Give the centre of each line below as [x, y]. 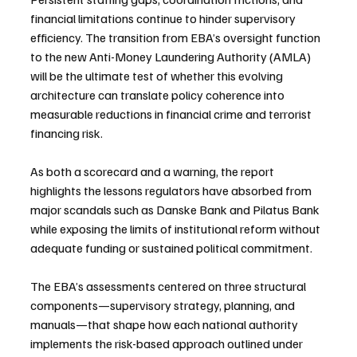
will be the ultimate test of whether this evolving [158, 76]
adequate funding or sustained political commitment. [171, 248]
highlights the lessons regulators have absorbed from [172, 191]
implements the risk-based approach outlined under [168, 344]
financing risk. [67, 133]
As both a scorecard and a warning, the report [153, 172]
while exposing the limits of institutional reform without [177, 229]
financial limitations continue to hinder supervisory [164, 19]
